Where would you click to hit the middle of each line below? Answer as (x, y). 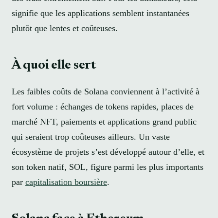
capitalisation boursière (66, 182)
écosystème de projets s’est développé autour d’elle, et (108, 152)
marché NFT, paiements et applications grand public (104, 121)
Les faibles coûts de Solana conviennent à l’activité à (106, 91)
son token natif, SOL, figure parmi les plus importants (108, 167)
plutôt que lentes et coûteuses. (65, 28)
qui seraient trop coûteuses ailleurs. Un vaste (91, 136)
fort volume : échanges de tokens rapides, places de (103, 106)
